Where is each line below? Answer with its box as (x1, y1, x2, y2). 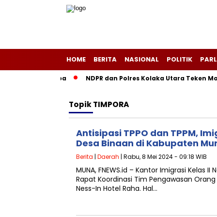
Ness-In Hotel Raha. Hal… (76, 184, 157, 193)
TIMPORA (93, 99, 129, 109)
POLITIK (167, 55, 192, 64)
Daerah (97, 153, 119, 161)
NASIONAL (124, 55, 159, 64)
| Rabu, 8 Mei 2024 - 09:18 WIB (119, 153, 207, 161)
